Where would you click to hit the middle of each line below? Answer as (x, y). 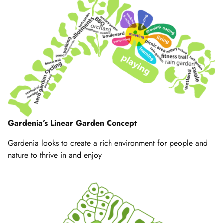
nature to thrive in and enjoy (55, 155)
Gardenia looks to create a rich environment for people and (108, 143)
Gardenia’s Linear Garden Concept (72, 123)
